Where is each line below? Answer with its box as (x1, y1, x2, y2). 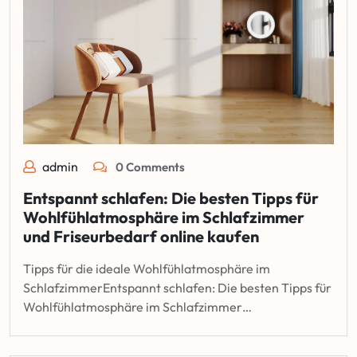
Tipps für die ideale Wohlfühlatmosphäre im (23, 260, 270, 277)
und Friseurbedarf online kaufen (23, 226, 259, 246)
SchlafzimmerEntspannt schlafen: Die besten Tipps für (23, 279, 331, 296)
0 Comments (113, 159, 185, 175)
